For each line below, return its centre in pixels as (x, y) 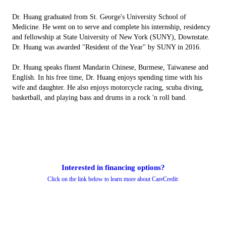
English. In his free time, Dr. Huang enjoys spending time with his (107, 77)
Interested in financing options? (113, 167)
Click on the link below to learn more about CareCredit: (113, 179)
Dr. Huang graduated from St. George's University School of (99, 17)
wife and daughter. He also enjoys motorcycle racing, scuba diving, (108, 87)
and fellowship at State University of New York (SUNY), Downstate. (111, 37)
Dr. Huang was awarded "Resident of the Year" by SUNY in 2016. (107, 47)
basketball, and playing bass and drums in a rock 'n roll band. (100, 97)
